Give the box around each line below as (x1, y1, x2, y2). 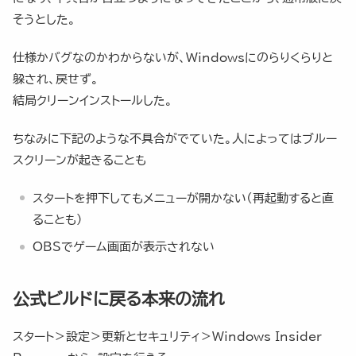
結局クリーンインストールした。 (13, 94, 172, 106)
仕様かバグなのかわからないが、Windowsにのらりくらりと (13, 51, 333, 64)
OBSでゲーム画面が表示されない (33, 241, 215, 253)
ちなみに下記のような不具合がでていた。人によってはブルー (13, 132, 337, 145)
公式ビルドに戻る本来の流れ (13, 291, 225, 308)
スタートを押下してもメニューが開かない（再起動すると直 (33, 192, 334, 204)
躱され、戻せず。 (13, 72, 99, 85)
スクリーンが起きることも (13, 153, 146, 166)
